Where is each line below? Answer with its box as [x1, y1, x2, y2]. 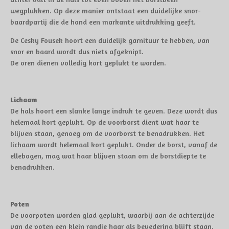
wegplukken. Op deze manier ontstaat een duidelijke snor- [10, 6, 201, 15]
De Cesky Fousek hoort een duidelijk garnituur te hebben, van [10, 36, 210, 44]
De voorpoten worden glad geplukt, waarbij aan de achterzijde [10, 211, 214, 219]
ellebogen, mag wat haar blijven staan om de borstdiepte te [10, 151, 206, 160]
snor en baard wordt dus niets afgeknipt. [10, 47, 144, 56]
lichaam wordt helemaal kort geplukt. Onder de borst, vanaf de [10, 140, 217, 149]
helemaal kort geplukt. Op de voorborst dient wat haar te [10, 118, 199, 126]
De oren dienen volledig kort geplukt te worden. [10, 58, 166, 67]
